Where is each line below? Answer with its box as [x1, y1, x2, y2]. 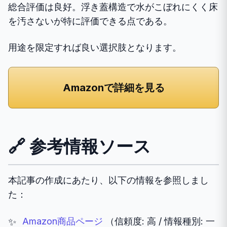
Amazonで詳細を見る [62, 81, 165, 94]
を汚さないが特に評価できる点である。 [8, 15, 172, 26]
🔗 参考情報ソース [8, 135, 151, 157]
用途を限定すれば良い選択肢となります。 [8, 42, 181, 53]
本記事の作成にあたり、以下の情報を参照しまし [8, 174, 209, 185]
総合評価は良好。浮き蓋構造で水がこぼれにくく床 [8, 1, 218, 12]
